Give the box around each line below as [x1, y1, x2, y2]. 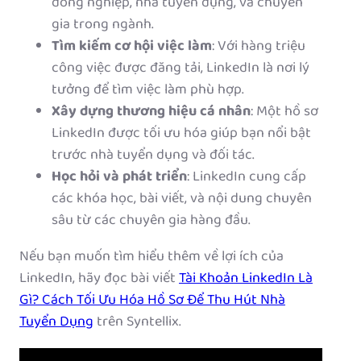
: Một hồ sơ [251, 100, 318, 125]
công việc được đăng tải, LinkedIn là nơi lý [52, 56, 309, 81]
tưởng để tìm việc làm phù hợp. [52, 78, 244, 103]
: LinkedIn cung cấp [187, 165, 306, 190]
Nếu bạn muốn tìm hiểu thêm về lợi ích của [19, 245, 284, 270]
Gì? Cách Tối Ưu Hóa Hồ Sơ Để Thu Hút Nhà [19, 288, 285, 313]
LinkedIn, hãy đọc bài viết [19, 267, 179, 292]
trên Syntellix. [93, 310, 181, 335]
